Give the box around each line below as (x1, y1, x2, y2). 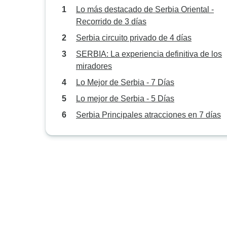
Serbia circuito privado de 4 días (76, 33, 192, 42)
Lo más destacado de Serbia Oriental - (76, 5, 214, 14)
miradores (76, 62, 112, 70)
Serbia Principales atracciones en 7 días (76, 110, 221, 119)
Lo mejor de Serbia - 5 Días (76, 94, 174, 103)
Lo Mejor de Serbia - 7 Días (76, 78, 174, 87)
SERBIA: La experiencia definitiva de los (76, 50, 222, 58)
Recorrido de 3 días (76, 17, 146, 26)
